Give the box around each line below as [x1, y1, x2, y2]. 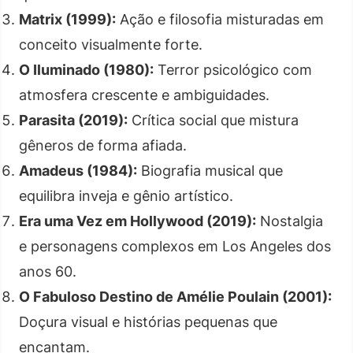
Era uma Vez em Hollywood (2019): [19, 212, 256, 229]
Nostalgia [256, 212, 323, 229]
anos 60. [19, 262, 76, 280]
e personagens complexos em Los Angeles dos [19, 237, 331, 255]
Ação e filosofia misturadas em [116, 10, 324, 28]
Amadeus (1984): [19, 162, 137, 179]
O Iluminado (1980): [19, 61, 154, 78]
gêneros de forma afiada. [19, 136, 187, 154]
